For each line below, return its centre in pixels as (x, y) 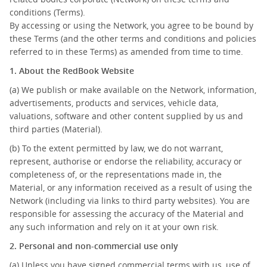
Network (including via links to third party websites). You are (130, 201)
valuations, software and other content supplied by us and (126, 116)
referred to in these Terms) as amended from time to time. (126, 52)
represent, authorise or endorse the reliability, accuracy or (126, 161)
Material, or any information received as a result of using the (131, 187)
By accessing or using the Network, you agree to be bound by (131, 25)
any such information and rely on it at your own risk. (114, 227)
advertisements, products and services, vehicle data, (114, 103)
